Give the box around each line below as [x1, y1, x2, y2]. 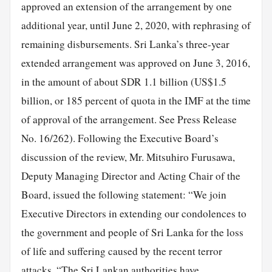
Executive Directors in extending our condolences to [21, 206, 246, 220]
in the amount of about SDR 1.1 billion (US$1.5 [21, 74, 226, 89]
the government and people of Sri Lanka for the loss [21, 225, 243, 239]
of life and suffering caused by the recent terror [21, 243, 222, 258]
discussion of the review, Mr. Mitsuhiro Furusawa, [21, 149, 235, 164]
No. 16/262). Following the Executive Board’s [21, 131, 219, 145]
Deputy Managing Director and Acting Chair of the [21, 168, 240, 183]
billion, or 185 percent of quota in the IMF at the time [21, 93, 251, 107]
